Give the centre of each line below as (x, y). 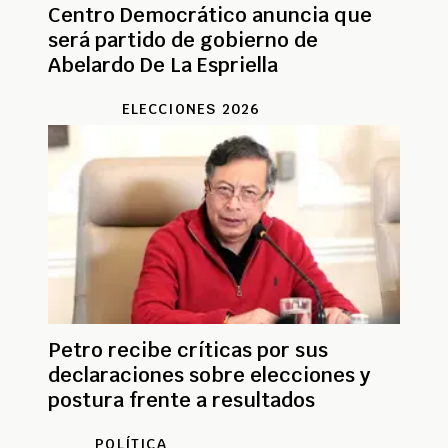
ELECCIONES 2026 (191, 109)
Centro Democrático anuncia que (210, 15)
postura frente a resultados (181, 400)
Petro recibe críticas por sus (188, 350)
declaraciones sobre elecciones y (209, 375)
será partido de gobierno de (183, 40)
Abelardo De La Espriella (163, 65)
